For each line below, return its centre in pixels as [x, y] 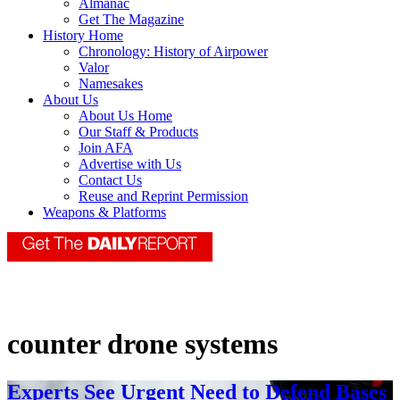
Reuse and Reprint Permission [163, 196]
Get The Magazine [131, 20]
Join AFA [106, 148]
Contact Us [110, 180]
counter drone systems [142, 344]
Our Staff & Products [138, 132]
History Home [83, 36]
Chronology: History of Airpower [173, 52]
